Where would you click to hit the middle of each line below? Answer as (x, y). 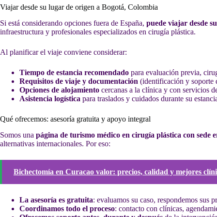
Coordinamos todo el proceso (67, 208)
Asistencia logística (50, 98)
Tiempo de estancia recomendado (74, 72)
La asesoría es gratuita (56, 200)
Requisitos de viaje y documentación (79, 81)
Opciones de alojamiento (59, 90)
